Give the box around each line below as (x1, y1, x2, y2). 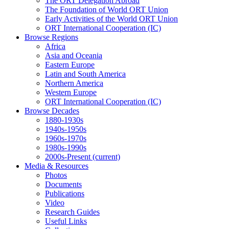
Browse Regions (25, 33, 78, 41)
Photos (45, 171, 67, 179)
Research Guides (45, 208, 100, 216)
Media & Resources (25, 162, 88, 170)
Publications (45, 189, 84, 198)
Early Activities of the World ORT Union (45, 14, 178, 23)
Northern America (45, 79, 103, 87)
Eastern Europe (45, 60, 95, 69)
